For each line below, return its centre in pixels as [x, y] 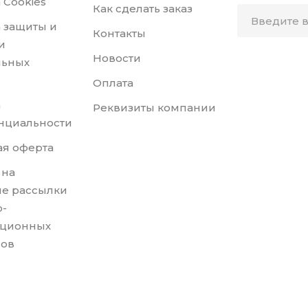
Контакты [119, 34]
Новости [117, 58]
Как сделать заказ [142, 9]
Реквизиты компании [154, 108]
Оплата [113, 83]
